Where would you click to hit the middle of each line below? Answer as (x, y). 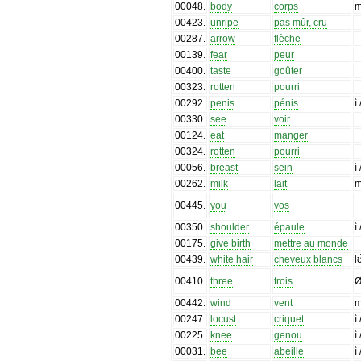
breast (224, 167)
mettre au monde (311, 243)
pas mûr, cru (301, 22)
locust (224, 319)
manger (291, 135)
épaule (290, 227)
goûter (288, 71)
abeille (289, 351)
